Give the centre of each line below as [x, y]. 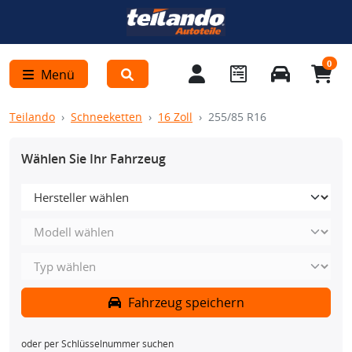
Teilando [32, 117]
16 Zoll [175, 117]
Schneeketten [106, 117]
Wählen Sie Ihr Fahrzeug [93, 159]
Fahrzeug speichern [184, 302]
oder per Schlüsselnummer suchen [97, 344]
